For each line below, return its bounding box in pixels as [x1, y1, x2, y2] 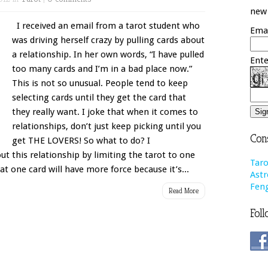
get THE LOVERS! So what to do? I [12, 135, 150, 146]
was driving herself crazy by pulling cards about [12, 35, 205, 45]
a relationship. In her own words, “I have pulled [12, 49, 204, 60]
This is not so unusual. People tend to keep [12, 78, 188, 89]
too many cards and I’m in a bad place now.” [12, 63, 192, 74]
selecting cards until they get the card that [12, 92, 186, 103]
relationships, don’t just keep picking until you [12, 121, 201, 132]
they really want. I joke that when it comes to [12, 106, 198, 117]
